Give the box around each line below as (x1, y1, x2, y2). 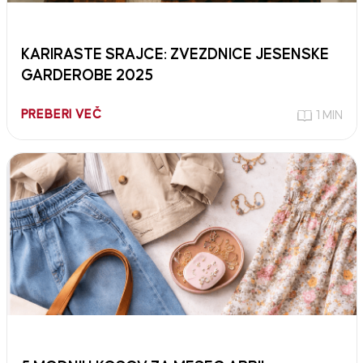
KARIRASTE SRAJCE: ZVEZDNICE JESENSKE (20, 46, 329, 62)
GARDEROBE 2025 (20, 67, 153, 83)
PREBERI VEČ (20, 108, 102, 121)
